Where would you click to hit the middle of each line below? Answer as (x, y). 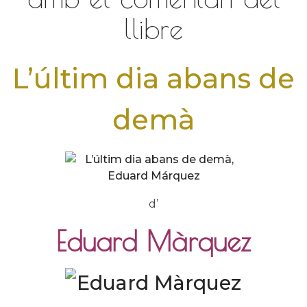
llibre (153, 29)
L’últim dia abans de (153, 78)
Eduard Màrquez (153, 241)
